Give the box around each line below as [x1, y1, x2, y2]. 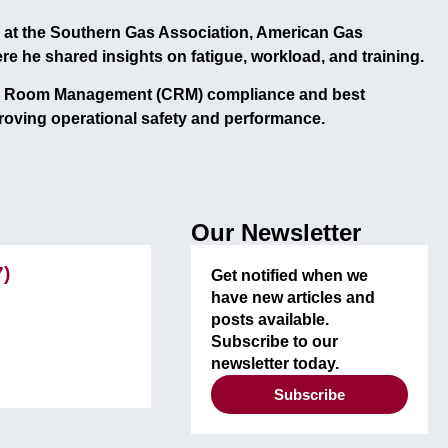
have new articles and [211, 289, 376, 307]
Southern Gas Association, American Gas [50, 23, 363, 41]
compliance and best [207, 86, 365, 104]
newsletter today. [211, 355, 340, 373]
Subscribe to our [211, 333, 339, 351]
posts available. [211, 311, 330, 329]
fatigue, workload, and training [191, 47, 420, 65]
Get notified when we [211, 267, 369, 285]
